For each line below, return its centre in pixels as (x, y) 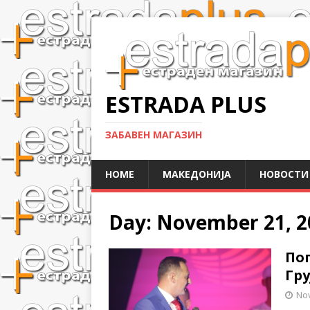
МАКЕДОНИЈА (197, 174)
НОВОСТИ (284, 174)
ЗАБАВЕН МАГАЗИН (154, 135)
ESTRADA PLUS (186, 104)
